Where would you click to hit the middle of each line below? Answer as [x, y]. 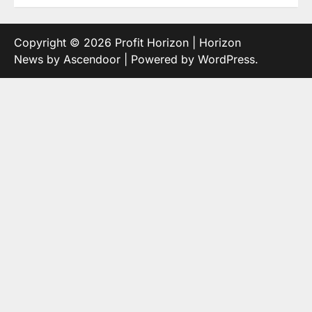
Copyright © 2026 [64, 42]
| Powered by [159, 59]
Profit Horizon [152, 42]
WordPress [226, 59]
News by [39, 59]
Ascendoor [92, 59]
